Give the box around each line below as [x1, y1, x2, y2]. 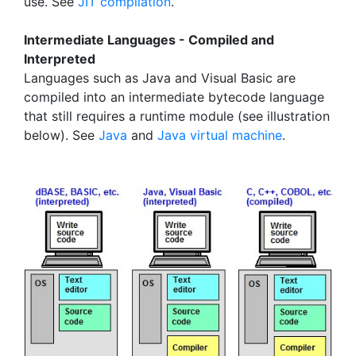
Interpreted [24, 51, 95, 67]
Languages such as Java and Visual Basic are [24, 70, 296, 86]
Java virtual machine [157, 127, 282, 143]
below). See [24, 127, 99, 143]
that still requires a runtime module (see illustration [24, 108, 330, 124]
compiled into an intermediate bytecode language [24, 89, 324, 105]
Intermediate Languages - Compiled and [24, 32, 274, 48]
